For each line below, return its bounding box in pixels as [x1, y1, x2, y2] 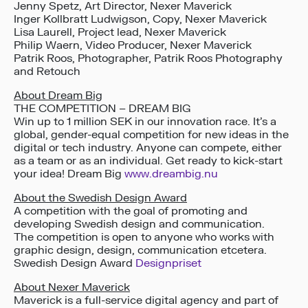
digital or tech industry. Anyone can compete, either [14, 141, 282, 155]
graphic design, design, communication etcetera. [14, 243, 267, 258]
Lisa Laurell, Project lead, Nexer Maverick [14, 25, 226, 40]
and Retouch [14, 65, 80, 79]
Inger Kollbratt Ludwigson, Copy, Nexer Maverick [14, 12, 267, 27]
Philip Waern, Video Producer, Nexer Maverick [14, 38, 252, 53]
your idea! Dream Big [14, 167, 124, 181]
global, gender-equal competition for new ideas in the [14, 128, 289, 142]
